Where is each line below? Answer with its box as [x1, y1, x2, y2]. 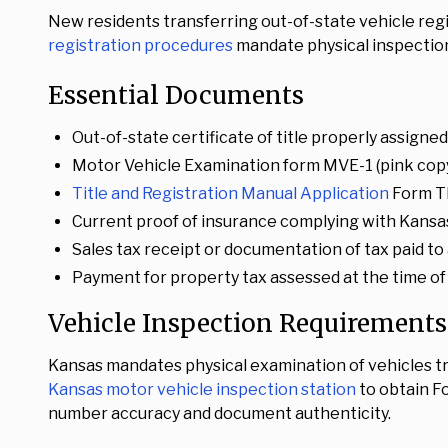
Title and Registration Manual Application [72, 184, 389, 203]
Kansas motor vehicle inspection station [48, 380, 356, 399]
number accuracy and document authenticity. [48, 404, 391, 423]
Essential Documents [48, 80, 304, 111]
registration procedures [48, 36, 233, 55]
